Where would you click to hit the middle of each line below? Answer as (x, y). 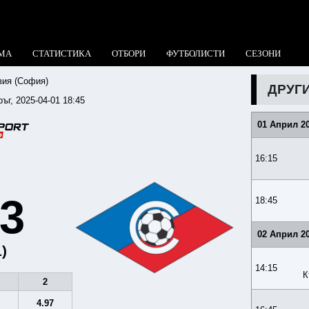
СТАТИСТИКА (62, 53)
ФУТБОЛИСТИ (196, 53)
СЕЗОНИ (263, 53)
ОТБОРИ (129, 53)
